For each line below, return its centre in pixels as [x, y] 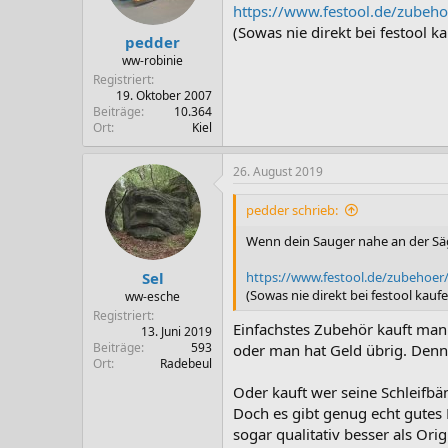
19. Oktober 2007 [164, 95]
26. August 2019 [278, 171]
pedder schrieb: [292, 210]
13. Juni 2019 [176, 331]
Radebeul [186, 363]
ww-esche [152, 296]
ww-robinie [152, 60]
